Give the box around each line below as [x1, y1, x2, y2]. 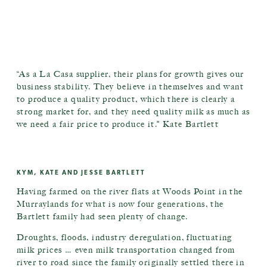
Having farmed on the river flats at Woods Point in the [17, 187, 243, 197]
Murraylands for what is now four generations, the [17, 199, 224, 209]
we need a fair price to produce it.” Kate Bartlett [17, 119, 219, 129]
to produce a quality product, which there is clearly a [17, 94, 235, 104]
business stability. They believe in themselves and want [17, 82, 244, 92]
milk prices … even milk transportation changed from [17, 245, 235, 255]
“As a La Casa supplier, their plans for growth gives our [17, 69, 244, 79]
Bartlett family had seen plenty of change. [17, 212, 188, 222]
